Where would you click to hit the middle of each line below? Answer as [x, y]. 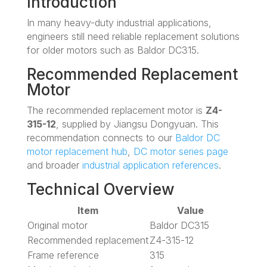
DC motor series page [181, 151]
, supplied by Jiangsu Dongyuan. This [137, 124]
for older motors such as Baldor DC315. [113, 50]
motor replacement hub [77, 151]
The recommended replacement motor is [116, 110]
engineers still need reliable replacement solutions [133, 36]
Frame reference [63, 255]
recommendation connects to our [101, 137]
